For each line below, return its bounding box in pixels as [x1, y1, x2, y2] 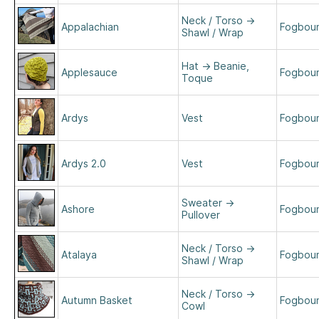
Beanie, [214, 60, 249, 72]
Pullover [182, 209, 220, 221]
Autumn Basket [61, 294, 132, 306]
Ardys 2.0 [61, 157, 106, 169]
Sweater [182, 197, 222, 209]
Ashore [61, 203, 95, 215]
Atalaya [61, 249, 97, 261]
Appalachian [61, 21, 119, 33]
